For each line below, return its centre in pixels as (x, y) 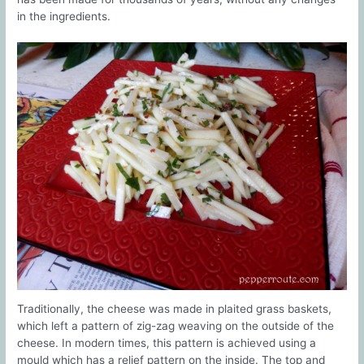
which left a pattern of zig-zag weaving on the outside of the (176, 326)
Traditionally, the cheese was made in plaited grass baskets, (175, 309)
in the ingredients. (64, 17)
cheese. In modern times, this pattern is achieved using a (167, 343)
